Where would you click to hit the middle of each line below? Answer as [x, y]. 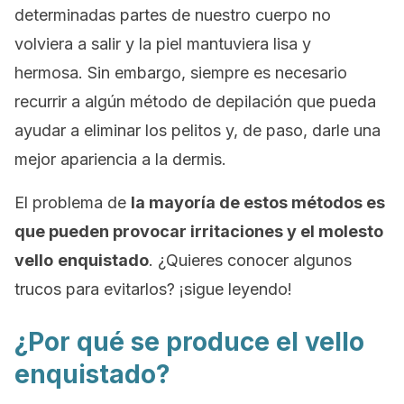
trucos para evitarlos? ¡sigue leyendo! [153, 289]
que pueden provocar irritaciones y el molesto [199, 231]
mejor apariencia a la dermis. [120, 159]
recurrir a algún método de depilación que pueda [195, 101]
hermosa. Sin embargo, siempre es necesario [181, 73]
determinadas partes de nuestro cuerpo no [173, 15]
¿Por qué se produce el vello [189, 342]
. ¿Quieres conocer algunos [250, 260]
